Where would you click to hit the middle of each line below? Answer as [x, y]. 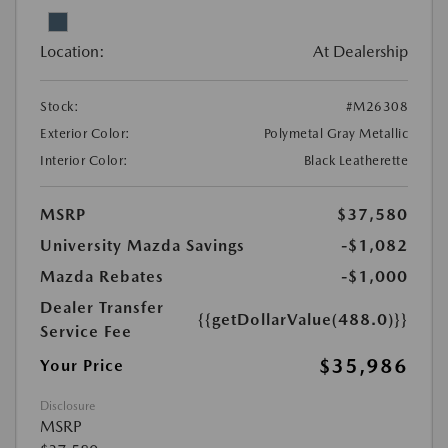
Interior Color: [84, 160]
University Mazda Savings [142, 245]
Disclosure [67, 405]
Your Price [82, 365]
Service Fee [86, 331]
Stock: [59, 106]
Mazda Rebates [102, 276]
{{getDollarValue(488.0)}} [303, 319]
